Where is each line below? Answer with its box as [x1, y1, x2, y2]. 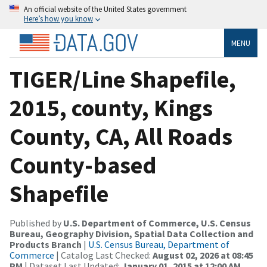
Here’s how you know [24, 14, 93, 23]
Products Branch [10, 238, 82, 250]
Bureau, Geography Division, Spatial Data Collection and [10, 227, 253, 240]
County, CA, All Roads [10, 121, 232, 151]
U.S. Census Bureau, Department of [88, 238, 229, 250]
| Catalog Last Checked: [54, 249, 153, 261]
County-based [10, 150, 157, 180]
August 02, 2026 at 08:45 [153, 249, 253, 261]
